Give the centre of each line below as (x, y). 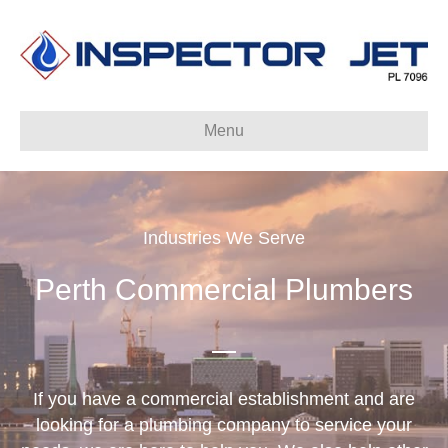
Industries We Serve (224, 237)
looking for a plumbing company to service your (224, 424)
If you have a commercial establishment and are (224, 398)
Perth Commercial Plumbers (224, 289)
